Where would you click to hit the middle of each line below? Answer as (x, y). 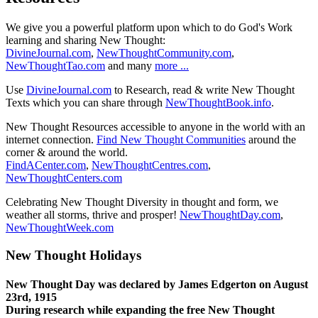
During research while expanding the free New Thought (140, 310)
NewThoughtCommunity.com (164, 53)
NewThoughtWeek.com (60, 228)
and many (130, 66)
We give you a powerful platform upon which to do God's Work (149, 28)
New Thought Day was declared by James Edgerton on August (157, 285)
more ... (172, 66)
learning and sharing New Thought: (86, 40)
